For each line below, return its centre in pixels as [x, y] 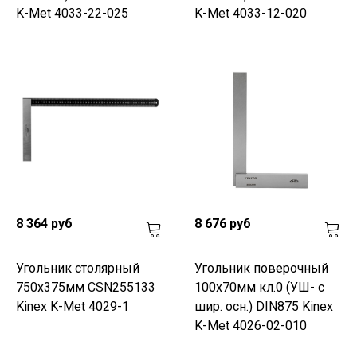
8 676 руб [223, 223]
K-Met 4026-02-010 [251, 325]
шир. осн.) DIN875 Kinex [264, 306]
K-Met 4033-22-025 [72, 13]
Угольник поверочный [261, 268]
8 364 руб [44, 223]
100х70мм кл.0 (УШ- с [259, 287]
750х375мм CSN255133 [86, 287]
